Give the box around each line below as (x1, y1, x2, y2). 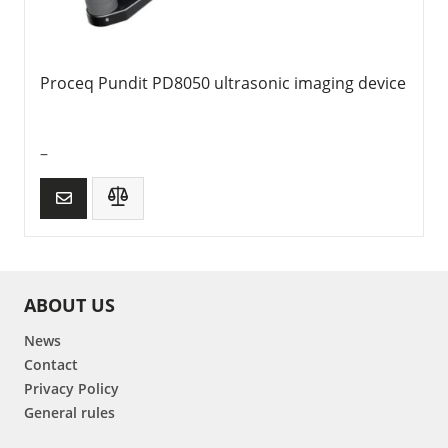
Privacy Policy (24, 379, 119, 399)
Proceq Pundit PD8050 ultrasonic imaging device (40, 71, 406, 94)
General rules (24, 403, 115, 423)
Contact (24, 355, 78, 375)
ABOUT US (24, 293, 115, 318)
